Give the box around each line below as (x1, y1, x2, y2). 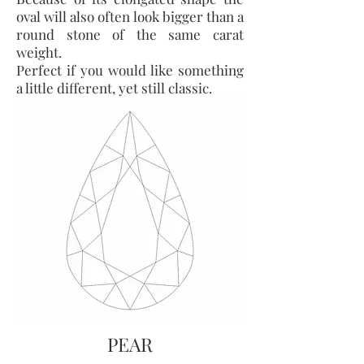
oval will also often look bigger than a (16, 7, 244, 25)
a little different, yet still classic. (16, 79, 212, 97)
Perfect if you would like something (16, 61, 244, 79)
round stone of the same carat (16, 25, 244, 43)
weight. (16, 43, 65, 61)
